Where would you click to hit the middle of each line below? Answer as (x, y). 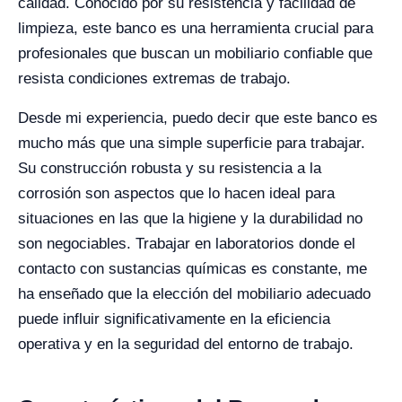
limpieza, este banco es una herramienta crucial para (196, 28)
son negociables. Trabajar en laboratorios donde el (187, 243)
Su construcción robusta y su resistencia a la (170, 168)
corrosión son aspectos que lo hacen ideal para (176, 193)
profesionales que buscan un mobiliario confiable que (195, 53)
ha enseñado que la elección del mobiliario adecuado (194, 293)
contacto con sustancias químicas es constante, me (192, 268)
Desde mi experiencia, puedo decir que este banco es (198, 118)
